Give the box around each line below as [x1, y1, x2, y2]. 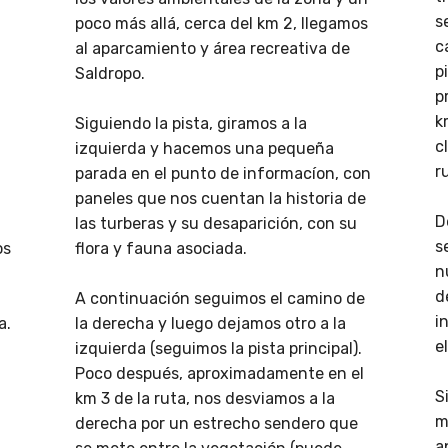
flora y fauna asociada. [75, 239, 247, 259]
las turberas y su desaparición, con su [75, 214, 357, 234]
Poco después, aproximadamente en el [75, 364, 364, 384]
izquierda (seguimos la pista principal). [75, 339, 362, 359]
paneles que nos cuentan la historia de [75, 189, 366, 209]
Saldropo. [75, 64, 145, 84]
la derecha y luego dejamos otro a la [75, 314, 346, 334]
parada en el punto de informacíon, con [75, 164, 371, 184]
